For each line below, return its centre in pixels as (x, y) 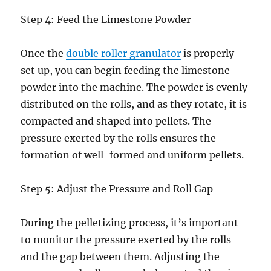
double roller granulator (124, 53)
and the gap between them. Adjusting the (120, 256)
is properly (208, 53)
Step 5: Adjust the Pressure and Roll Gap (117, 189)
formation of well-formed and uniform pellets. (132, 155)
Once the (44, 53)
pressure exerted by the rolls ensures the (119, 138)
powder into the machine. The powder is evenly (134, 87)
